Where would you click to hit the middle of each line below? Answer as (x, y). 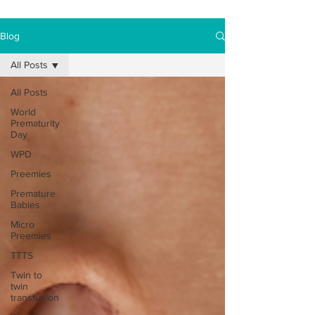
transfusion (35, 297)
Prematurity (35, 123)
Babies (25, 205)
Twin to (26, 275)
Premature (33, 193)
